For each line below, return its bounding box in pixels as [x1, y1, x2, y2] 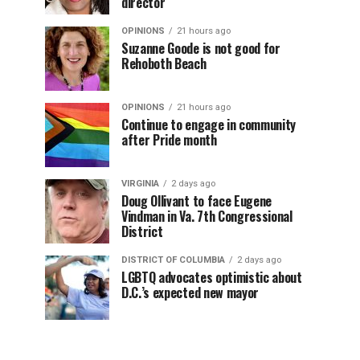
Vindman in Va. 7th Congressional [121, 207, 292, 226]
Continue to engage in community [121, 115, 297, 134]
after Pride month [121, 130, 217, 149]
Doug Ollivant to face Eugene [121, 191, 272, 211]
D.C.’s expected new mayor [121, 283, 259, 302]
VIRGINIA [121, 178, 159, 189]
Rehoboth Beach [121, 54, 207, 73]
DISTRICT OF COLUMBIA [121, 255, 225, 265]
